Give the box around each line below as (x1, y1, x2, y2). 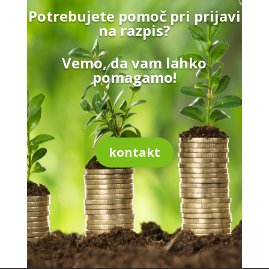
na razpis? (98, 20, 171, 41)
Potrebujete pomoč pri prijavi (28, 6, 241, 26)
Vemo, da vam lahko (62, 53, 207, 73)
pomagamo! (92, 67, 177, 88)
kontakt (108, 144, 160, 161)
